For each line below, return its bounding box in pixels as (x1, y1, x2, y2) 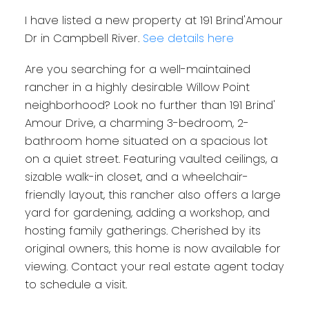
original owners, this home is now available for (24, 241, 281, 257)
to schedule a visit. (24, 277, 127, 293)
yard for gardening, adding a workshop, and (24, 205, 270, 221)
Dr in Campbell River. (24, 30, 143, 46)
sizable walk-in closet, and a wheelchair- (24, 169, 248, 186)
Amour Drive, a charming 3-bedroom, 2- (24, 115, 249, 132)
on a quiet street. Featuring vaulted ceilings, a (24, 151, 278, 168)
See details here (142, 30, 234, 46)
